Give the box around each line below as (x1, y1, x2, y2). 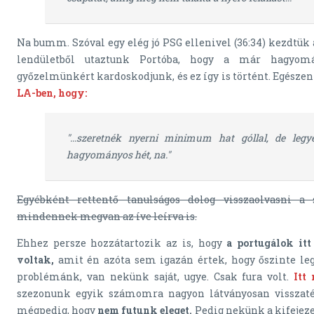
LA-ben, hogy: (17, 86, 87, 100)
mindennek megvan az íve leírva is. (17, 210, 197, 224)
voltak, (17, 253, 54, 267)
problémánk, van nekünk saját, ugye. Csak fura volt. (17, 270, 294, 284)
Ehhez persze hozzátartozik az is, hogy (17, 236, 227, 250)
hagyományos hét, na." (67, 148, 170, 162)
